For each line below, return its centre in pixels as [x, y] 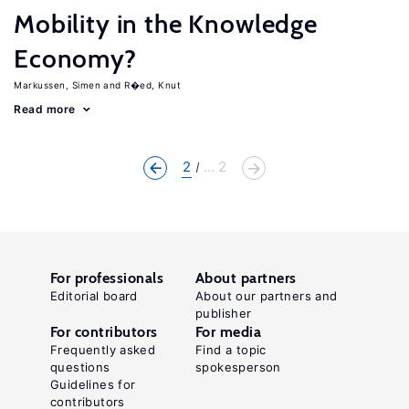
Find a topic [231, 350]
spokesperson [238, 367]
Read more [45, 109]
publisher [224, 313]
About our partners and [267, 296]
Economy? [75, 58]
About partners [246, 278]
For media [229, 332]
